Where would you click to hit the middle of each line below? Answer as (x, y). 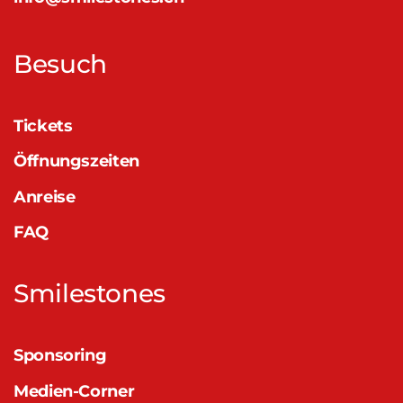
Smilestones (90, 293)
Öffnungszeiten (76, 161)
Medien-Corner (74, 391)
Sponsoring (60, 355)
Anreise (45, 197)
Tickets (43, 126)
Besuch (60, 64)
